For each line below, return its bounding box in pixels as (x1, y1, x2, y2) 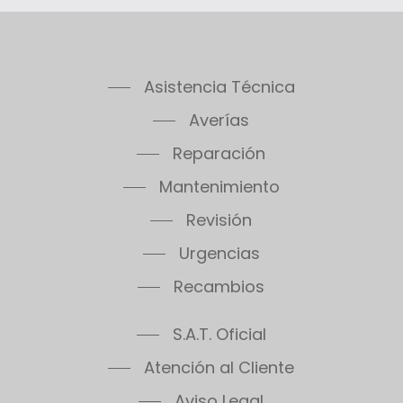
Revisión (186, 176, 253, 200)
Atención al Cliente (144, 324, 295, 347)
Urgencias (178, 210, 260, 233)
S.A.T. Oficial (172, 291, 266, 314)
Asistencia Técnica (143, 43, 295, 67)
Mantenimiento (158, 143, 280, 166)
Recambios (174, 243, 265, 266)
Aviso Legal (175, 357, 264, 381)
